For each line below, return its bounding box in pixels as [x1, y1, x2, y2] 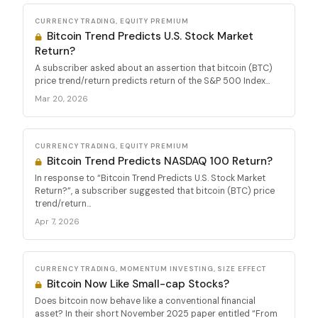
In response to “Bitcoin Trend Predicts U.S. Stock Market [35, 172, 265, 184]
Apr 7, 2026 [35, 216, 79, 226]
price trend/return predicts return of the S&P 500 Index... [35, 75, 270, 87]
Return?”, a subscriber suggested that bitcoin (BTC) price [35, 185, 275, 197]
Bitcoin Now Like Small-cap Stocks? [44, 276, 230, 291]
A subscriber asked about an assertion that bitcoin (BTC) [35, 62, 273, 74]
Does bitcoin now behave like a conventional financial [35, 295, 256, 307]
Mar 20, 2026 [35, 93, 88, 104]
